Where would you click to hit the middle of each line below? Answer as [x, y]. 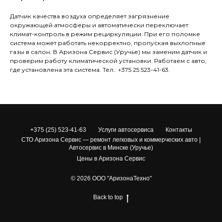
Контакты [179, 130]
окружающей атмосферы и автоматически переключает [99, 25]
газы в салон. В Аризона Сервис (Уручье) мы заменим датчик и [109, 52]
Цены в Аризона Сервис [111, 159]
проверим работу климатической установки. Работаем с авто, [108, 61]
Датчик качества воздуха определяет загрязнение [90, 16]
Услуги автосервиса [126, 130]
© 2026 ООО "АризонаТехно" [111, 179]
